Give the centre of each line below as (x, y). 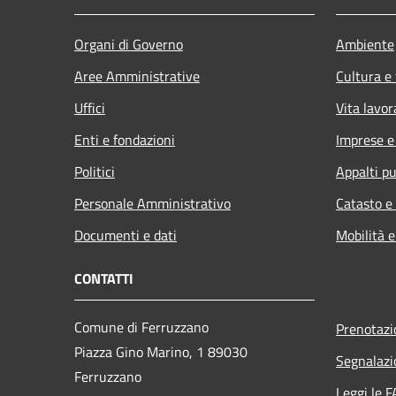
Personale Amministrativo (152, 203)
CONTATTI (104, 278)
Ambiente (365, 44)
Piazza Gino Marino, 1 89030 (161, 351)
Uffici (90, 107)
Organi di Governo (129, 44)
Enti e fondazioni (125, 139)
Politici (95, 171)
